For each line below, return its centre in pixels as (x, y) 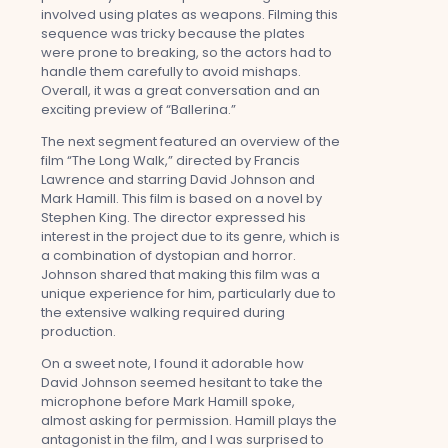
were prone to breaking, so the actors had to (186, 52)
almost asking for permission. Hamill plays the (189, 420)
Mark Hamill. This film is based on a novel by (181, 198)
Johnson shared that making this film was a (180, 274)
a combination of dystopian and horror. (168, 255)
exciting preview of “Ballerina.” (138, 109)
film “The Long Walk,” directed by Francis (170, 160)
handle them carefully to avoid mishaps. (171, 71)
